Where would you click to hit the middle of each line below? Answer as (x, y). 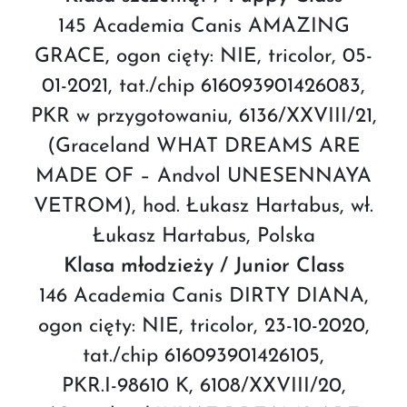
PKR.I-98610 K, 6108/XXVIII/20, (203, 386)
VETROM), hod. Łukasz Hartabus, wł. (203, 206)
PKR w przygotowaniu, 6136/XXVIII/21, (203, 116)
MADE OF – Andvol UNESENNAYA (203, 176)
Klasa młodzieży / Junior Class (203, 266)
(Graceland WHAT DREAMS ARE (203, 146)
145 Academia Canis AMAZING (203, 26)
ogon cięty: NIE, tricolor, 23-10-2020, (203, 326)
